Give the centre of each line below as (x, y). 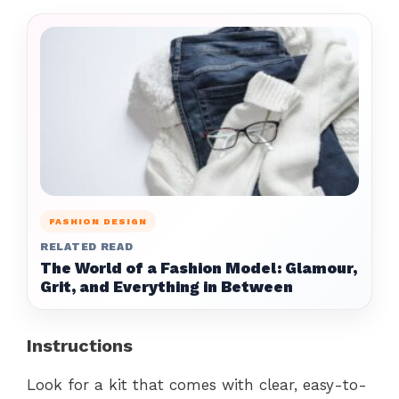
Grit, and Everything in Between (167, 286)
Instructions (80, 345)
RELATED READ (87, 246)
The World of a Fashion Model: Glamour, (199, 268)
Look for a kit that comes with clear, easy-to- (197, 384)
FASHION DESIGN (98, 221)
